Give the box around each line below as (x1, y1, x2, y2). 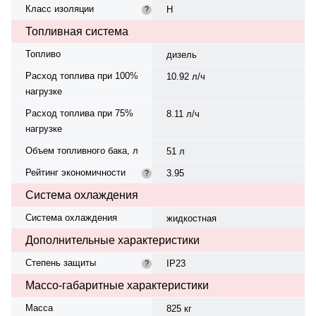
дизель (166, 49, 197, 60)
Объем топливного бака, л (25, 145, 138, 156)
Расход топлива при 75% (25, 107, 133, 119)
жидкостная (166, 212, 217, 224)
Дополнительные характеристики (25, 233, 200, 246)
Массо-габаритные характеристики (25, 279, 209, 291)
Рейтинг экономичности (25, 166, 126, 178)
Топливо (25, 48, 61, 59)
